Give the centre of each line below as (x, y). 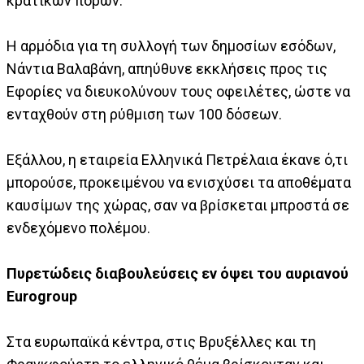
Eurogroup (42, 297)
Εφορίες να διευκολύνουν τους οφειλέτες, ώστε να (178, 92)
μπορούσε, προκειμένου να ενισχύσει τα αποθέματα (179, 183)
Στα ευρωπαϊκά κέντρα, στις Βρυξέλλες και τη (161, 342)
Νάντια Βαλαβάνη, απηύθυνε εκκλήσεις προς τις (167, 69)
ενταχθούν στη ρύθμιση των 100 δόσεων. (144, 115)
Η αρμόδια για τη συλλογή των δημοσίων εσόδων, (171, 46)
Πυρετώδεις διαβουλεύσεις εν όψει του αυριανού (178, 274)
